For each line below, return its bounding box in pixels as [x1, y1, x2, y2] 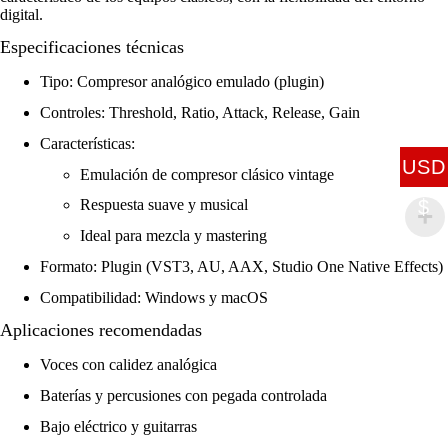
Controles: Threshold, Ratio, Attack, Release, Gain [40, 104, 360, 122]
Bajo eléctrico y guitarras [40, 417, 197, 435]
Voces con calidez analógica [40, 356, 217, 374]
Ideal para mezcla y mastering [80, 227, 267, 245]
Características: [40, 134, 135, 152]
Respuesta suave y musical [80, 196, 248, 214]
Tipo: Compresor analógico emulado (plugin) [40, 73, 324, 91]
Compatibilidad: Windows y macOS [40, 288, 268, 306]
